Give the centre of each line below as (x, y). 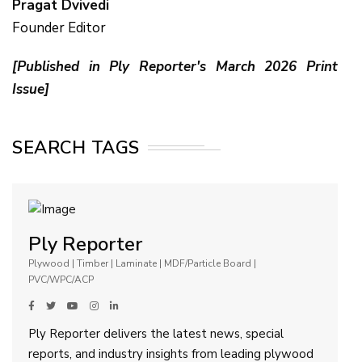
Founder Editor (59, 27)
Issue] (31, 89)
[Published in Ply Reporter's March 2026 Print (175, 66)
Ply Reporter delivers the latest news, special (156, 334)
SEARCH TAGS (76, 147)
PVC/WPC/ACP (61, 280)
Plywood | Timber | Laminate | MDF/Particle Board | (142, 264)
